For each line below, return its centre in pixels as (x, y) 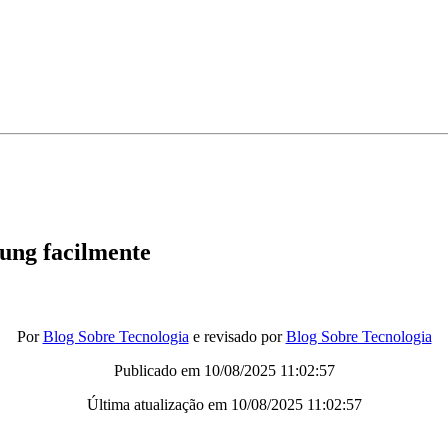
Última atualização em (158, 404)
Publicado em (158, 370)
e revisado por (237, 336)
